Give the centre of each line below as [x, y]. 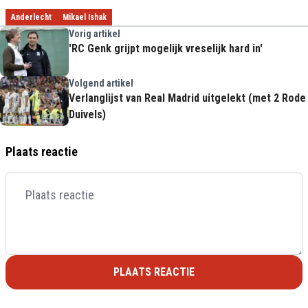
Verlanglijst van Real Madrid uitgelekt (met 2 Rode [187, 98]
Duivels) [87, 114]
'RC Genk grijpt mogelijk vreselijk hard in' [166, 48]
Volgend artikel [101, 83]
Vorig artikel [95, 34]
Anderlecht [31, 17]
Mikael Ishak [85, 17]
